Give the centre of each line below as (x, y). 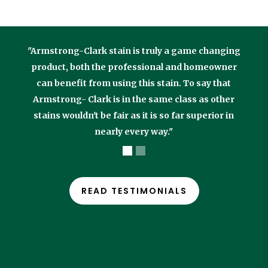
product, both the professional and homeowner (134, 67)
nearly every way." (134, 131)
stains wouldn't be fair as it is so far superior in (134, 115)
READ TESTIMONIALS (134, 191)
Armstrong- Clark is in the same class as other (134, 99)
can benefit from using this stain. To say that (134, 83)
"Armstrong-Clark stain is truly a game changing (134, 51)
